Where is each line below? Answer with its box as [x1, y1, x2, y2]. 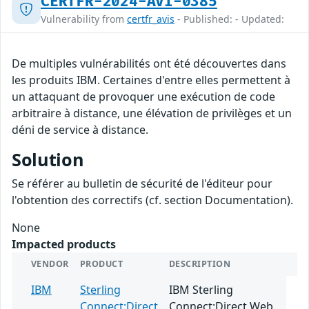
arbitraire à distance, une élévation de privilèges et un [12, 106, 292, 121]
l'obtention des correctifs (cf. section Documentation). [12, 192, 293, 208]
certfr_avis [127, 12, 175, 26]
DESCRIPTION [169, 258, 231, 270]
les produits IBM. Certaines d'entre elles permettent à [12, 72, 290, 88]
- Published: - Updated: [175, 12, 284, 26]
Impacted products [12, 237, 116, 252]
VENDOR [31, 258, 69, 270]
